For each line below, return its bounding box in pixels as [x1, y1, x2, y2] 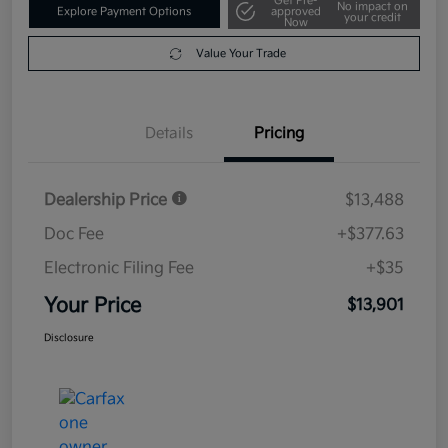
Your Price [44, 294, 141, 319]
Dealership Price [44, 191, 171, 211]
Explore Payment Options [57, 5, 192, 19]
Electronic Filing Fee [44, 259, 194, 279]
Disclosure [44, 332, 94, 345]
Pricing [254, 124, 304, 144]
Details [145, 124, 193, 144]
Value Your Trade [195, 47, 286, 61]
